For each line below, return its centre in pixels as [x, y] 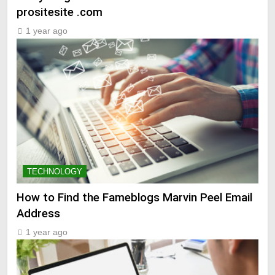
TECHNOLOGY [55, 171]
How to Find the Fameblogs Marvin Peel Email [134, 197]
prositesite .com [60, 13]
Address [38, 213]
